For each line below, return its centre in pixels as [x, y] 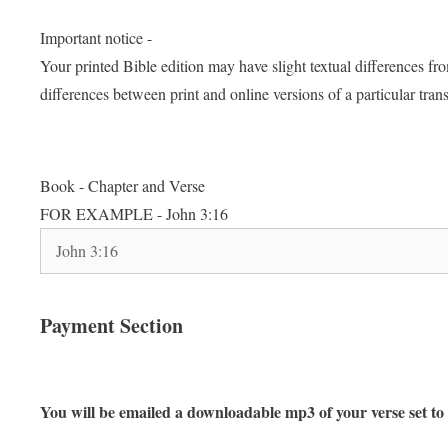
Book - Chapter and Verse [122, 186]
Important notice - [96, 38]
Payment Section [111, 326]
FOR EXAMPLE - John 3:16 [134, 214]
